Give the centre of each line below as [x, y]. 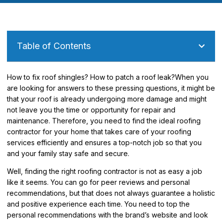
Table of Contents [54, 46]
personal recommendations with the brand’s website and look [108, 215]
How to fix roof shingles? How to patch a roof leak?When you [108, 77]
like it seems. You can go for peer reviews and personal [98, 182]
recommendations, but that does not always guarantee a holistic [111, 193]
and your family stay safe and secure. [68, 154]
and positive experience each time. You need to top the [98, 204]
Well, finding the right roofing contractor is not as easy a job [105, 171]
